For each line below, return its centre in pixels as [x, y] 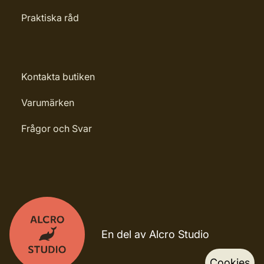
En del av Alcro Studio [155, 234]
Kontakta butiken [58, 77]
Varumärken [48, 103]
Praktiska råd [50, 18]
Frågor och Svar [57, 128]
